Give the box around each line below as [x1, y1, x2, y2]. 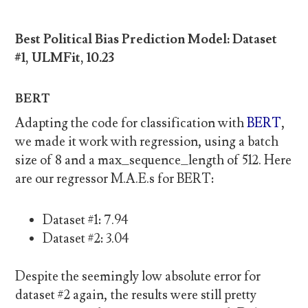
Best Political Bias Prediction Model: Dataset [15, 30, 278, 47]
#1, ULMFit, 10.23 [15, 49, 115, 66]
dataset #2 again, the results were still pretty [15, 287, 257, 304]
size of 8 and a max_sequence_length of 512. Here [15, 152, 292, 169]
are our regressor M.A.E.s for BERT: [15, 170, 214, 188]
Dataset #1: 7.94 [43, 211, 129, 228]
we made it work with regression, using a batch [15, 133, 279, 151]
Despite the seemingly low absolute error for [15, 268, 261, 285]
